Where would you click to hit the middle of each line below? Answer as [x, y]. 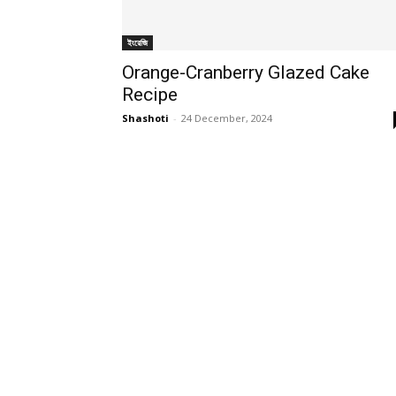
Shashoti [145, 118]
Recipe [150, 94]
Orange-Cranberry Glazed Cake [246, 72]
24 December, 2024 [227, 118]
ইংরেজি [137, 42]
